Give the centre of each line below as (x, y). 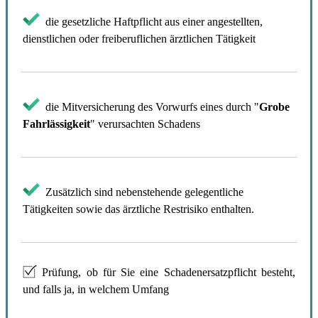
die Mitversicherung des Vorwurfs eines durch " (149, 106)
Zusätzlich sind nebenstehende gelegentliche (144, 192)
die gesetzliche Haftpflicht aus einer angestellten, (151, 21)
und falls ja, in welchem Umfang (96, 289)
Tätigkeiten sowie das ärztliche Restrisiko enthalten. (138, 209)
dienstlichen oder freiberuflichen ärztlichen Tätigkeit (139, 38)
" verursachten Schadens (145, 124)
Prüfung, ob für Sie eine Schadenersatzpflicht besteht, (166, 272)
